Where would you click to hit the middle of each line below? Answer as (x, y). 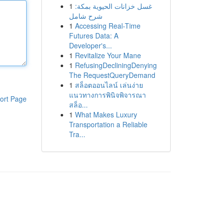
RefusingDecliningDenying (116, 65)
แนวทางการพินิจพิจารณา (107, 95)
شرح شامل (86, 16)
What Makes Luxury (106, 114)
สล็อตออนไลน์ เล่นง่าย (109, 85)
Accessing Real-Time (108, 26)
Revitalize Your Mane (108, 55)
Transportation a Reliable (108, 124)
